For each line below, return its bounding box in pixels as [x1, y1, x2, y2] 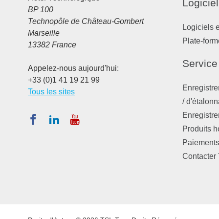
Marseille [28, 29, 60, 38]
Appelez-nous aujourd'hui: [28, 64, 119, 73]
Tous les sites [28, 88, 75, 96]
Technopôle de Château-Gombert [28, 17, 144, 26]
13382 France [28, 41, 76, 49]
